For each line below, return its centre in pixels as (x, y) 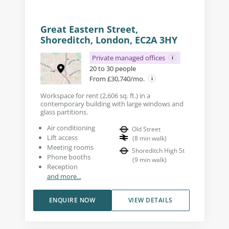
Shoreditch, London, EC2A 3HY (109, 40)
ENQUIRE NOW (72, 200)
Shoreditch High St (158, 150)
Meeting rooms (70, 147)
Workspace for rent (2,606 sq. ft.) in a (95, 95)
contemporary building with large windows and (112, 104)
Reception (62, 166)
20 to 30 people (112, 68)
